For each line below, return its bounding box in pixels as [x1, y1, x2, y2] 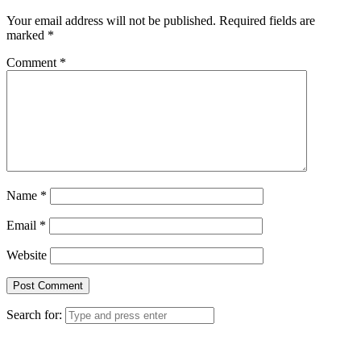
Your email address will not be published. [6, 14, 216, 28]
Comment [6, 56, 60, 70]
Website [6, 248, 47, 263]
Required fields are [219, 14, 315, 28]
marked [6, 28, 48, 43]
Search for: [6, 308, 62, 322]
